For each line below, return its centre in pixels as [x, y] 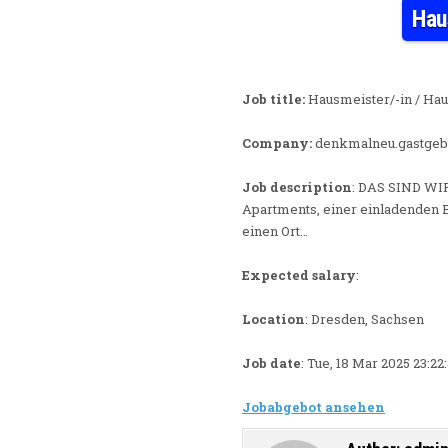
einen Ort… [275, 230]
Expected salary [299, 274]
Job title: [273, 98]
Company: [277, 142]
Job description [297, 186]
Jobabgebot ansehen [313, 406]
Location [273, 318]
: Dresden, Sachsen [364, 318]
